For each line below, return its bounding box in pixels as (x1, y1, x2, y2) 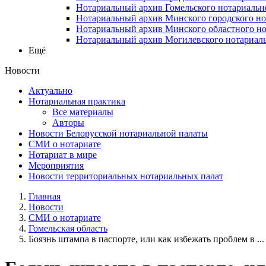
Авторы (52, 117, 84, 128)
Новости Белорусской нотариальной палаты (28, 128, 208, 138)
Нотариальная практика (28, 96, 125, 106)
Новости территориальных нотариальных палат (28, 170, 223, 181)
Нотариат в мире (28, 149, 97, 160)
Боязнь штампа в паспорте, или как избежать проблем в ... (28, 233, 264, 244)
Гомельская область (28, 223, 107, 233)
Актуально (28, 85, 72, 96)
